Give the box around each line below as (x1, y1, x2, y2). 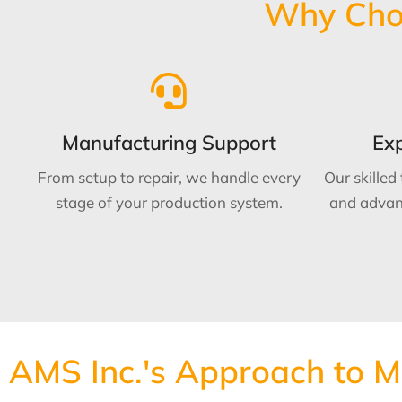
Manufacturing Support (61, 129, 276, 155)
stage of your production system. (55, 192, 283, 212)
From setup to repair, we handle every (37, 167, 301, 187)
